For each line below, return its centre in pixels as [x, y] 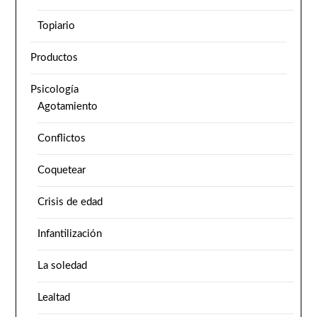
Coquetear [62, 170]
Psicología [55, 89]
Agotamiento [68, 106]
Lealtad [54, 297]
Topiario [57, 25]
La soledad [63, 265]
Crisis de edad [70, 202]
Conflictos [62, 138]
